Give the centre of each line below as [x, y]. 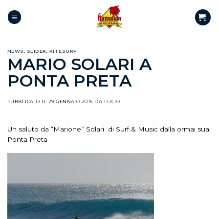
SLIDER [36, 51]
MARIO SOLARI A [79, 64]
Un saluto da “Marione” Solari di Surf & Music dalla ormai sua [108, 129]
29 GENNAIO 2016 [70, 101]
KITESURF [63, 51]
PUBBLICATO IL [28, 101]
